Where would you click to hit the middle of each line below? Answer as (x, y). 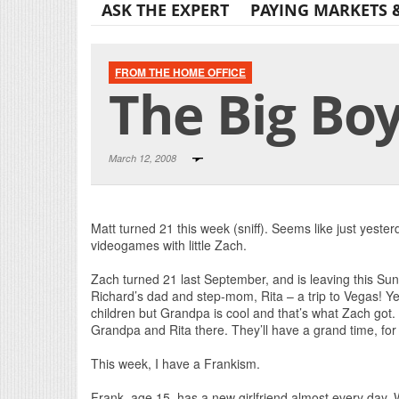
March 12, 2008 (144, 159)
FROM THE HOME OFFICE (180, 73)
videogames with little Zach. (169, 245)
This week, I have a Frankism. (175, 364)
